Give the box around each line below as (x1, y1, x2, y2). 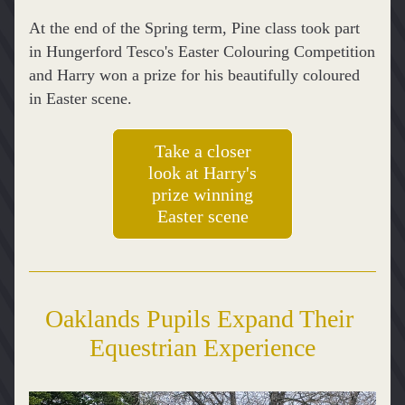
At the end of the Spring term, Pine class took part (29, 19, 360, 37)
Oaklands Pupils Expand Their (45, 305, 353, 333)
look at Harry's (148, 163, 257, 183)
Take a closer (154, 141, 251, 161)
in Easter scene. (29, 89, 132, 108)
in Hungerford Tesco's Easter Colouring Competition (29, 42, 375, 61)
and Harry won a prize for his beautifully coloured (29, 66, 360, 84)
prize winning (152, 184, 253, 204)
